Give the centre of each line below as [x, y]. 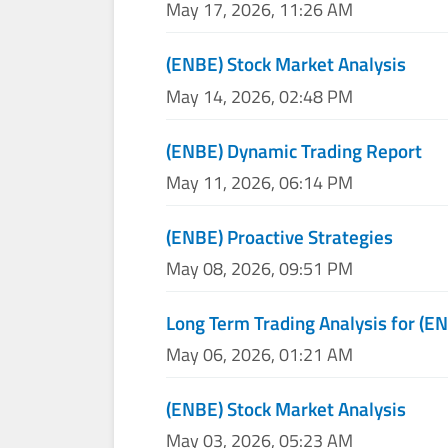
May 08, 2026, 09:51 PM [260, 268]
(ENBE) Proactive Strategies [280, 236]
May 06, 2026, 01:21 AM [260, 355]
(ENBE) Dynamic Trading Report [294, 150]
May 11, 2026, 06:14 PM [260, 182]
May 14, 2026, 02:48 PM [260, 96]
